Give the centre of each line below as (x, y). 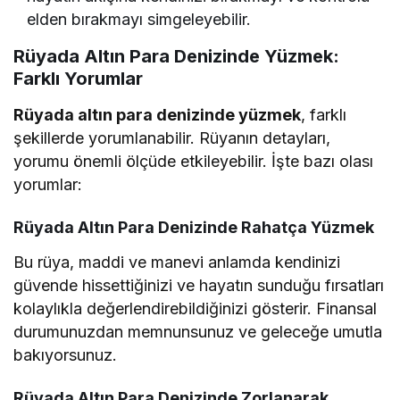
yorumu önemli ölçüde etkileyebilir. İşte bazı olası (194, 161)
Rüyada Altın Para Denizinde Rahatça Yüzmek (194, 227)
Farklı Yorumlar (78, 78)
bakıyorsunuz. (65, 354)
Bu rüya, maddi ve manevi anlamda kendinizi (177, 262)
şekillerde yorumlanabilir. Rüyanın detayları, (172, 137)
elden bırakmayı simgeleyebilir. (139, 19)
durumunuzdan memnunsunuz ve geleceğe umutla (198, 331)
